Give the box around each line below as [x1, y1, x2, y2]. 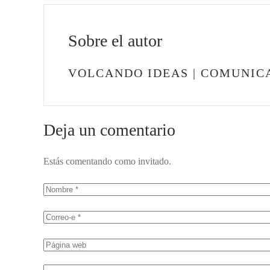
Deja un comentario [43, 121, 175, 139]
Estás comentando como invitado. [43, 156, 171, 166]
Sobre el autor [68, 31, 162, 50]
